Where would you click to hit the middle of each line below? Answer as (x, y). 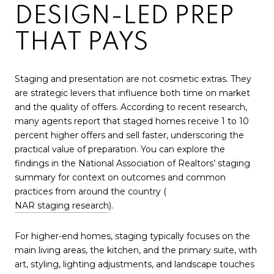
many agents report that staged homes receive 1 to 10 (132, 121)
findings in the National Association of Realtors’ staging (132, 164)
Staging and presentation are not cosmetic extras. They (133, 79)
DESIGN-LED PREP (124, 16)
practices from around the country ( (91, 192)
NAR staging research (62, 206)
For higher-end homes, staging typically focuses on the (132, 236)
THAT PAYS (82, 43)
